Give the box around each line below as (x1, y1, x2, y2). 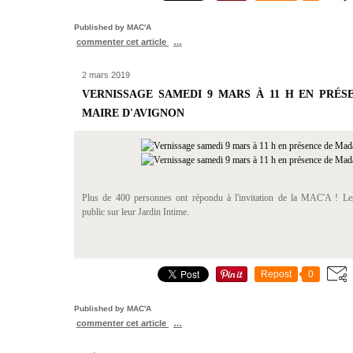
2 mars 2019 (82, 70, 130, 80)
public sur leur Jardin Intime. (82, 206, 189, 217)
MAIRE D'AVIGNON (82, 107, 184, 119)
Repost (261, 269, 292, 280)
